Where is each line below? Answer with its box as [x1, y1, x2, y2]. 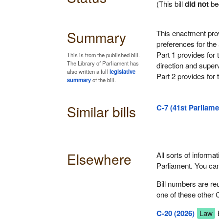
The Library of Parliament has [66, 59, 139, 67]
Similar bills [66, 102, 136, 122]
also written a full [66, 67, 109, 75]
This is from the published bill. [66, 50, 140, 59]
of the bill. [90, 75, 116, 84]
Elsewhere [66, 149, 131, 169]
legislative [109, 67, 135, 75]
